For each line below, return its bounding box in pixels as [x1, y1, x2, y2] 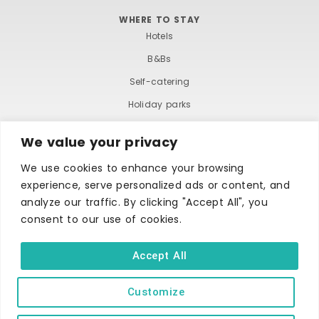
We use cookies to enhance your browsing [21, 160, 244, 175]
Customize [127, 285, 185, 298]
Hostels [142, 143, 177, 156]
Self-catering [129, 75, 190, 88]
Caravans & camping [108, 120, 211, 133]
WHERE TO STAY [119, 13, 200, 26]
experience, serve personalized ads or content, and [21, 177, 290, 192]
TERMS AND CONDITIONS [35, 259, 145, 271]
